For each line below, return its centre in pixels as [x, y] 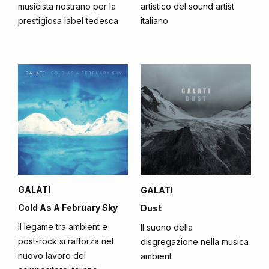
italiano [154, 21]
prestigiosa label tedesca [68, 21]
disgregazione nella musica [195, 242]
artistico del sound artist [187, 6]
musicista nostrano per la [67, 6]
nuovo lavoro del [52, 255]
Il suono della [167, 228]
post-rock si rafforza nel [66, 241]
